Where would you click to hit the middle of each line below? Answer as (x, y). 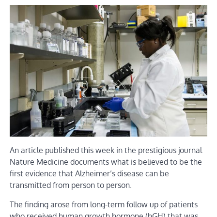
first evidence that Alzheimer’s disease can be (89, 174)
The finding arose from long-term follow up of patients (104, 205)
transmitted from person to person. (71, 185)
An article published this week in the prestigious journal (106, 150)
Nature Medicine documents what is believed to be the (106, 162)
